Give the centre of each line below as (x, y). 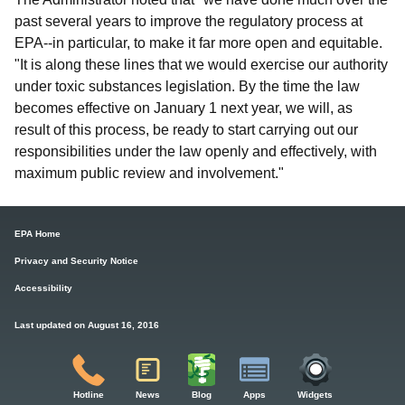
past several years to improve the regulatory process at (188, 21)
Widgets (315, 395)
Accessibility (43, 287)
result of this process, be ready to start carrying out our (186, 129)
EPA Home (38, 233)
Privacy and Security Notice (76, 260)
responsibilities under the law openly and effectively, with (196, 151)
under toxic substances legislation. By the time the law (187, 86)
